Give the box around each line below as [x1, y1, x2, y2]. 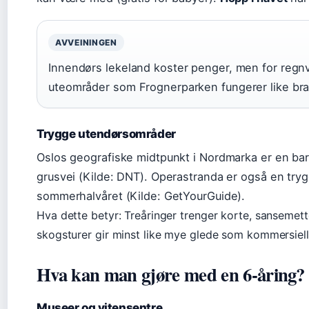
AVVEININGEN [55, 37, 117, 48]
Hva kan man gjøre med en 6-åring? [37, 260, 305, 288]
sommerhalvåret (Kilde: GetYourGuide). [37, 188, 246, 203]
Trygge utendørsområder [37, 126, 176, 141]
